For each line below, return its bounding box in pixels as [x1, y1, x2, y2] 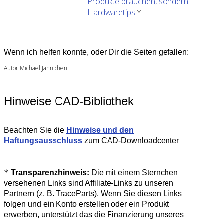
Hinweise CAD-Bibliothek [4, 94, 134, 108]
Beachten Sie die [4, 125, 66, 134]
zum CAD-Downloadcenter [82, 136, 179, 145]
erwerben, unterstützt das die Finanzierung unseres [4, 210, 184, 219]
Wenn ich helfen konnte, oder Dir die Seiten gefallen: [4, 47, 191, 56]
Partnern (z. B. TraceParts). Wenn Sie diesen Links [4, 189, 182, 198]
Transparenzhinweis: [11, 168, 89, 177]
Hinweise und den [66, 125, 134, 134]
